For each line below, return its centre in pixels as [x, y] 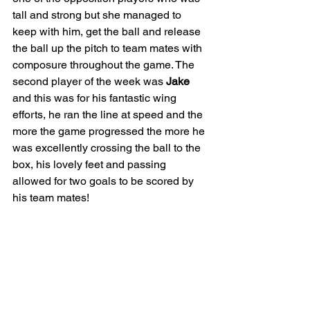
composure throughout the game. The [105, 64]
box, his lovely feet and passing [91, 164]
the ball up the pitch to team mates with [109, 48]
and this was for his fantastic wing [96, 98]
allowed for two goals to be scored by [104, 181]
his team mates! [52, 197]
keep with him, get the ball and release [108, 31]
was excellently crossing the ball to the [108, 147]
